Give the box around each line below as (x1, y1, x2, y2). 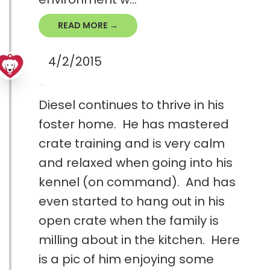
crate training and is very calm (39, 135, 225, 152)
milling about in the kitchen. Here (39, 231, 240, 249)
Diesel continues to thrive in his (39, 96, 224, 114)
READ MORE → (58, 19, 118, 32)
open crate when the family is (39, 212, 219, 230)
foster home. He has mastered (39, 116, 229, 133)
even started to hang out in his (39, 193, 225, 210)
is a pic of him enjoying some (39, 251, 214, 268)
